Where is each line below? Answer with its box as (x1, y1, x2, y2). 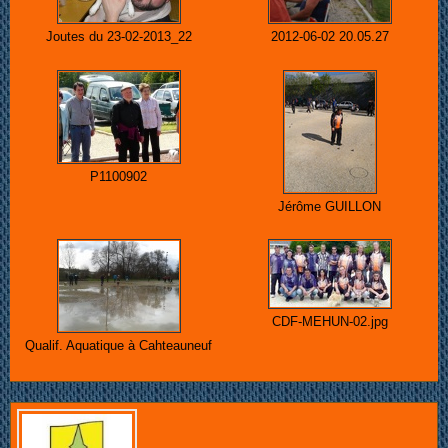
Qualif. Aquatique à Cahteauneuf (25, 338, 212, 354)
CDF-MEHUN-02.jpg (271, 314, 388, 330)
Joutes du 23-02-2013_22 (45, 29, 192, 45)
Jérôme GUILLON (278, 198, 381, 214)
